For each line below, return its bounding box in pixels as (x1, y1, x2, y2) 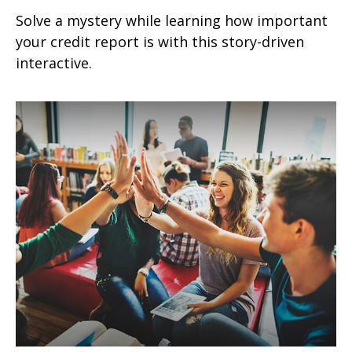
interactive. (16, 53, 92, 72)
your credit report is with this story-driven (16, 31, 304, 51)
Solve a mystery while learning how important (16, 10, 328, 30)
